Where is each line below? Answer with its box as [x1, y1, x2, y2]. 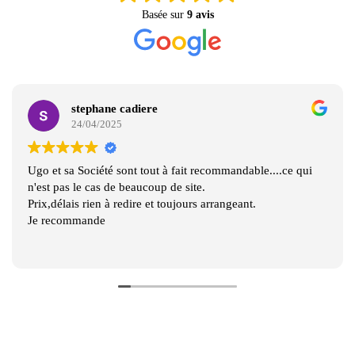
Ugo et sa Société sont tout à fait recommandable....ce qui [28, 164, 313, 177]
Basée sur [141, 9, 187, 21]
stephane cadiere [71, 101, 158, 115]
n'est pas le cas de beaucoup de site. [28, 181, 206, 194]
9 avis [186, 9, 214, 21]
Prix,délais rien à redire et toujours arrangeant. [28, 197, 257, 211]
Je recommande [28, 214, 106, 227]
